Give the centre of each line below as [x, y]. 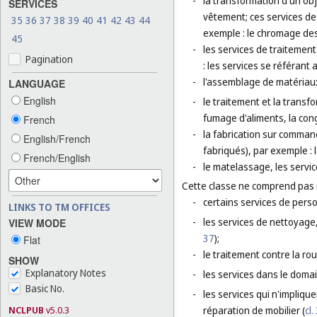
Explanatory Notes [66, 273]
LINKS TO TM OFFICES [59, 207]
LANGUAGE [37, 83]
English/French [56, 138]
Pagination [49, 59]
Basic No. [45, 289]
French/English [56, 157]
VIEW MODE [37, 223]
